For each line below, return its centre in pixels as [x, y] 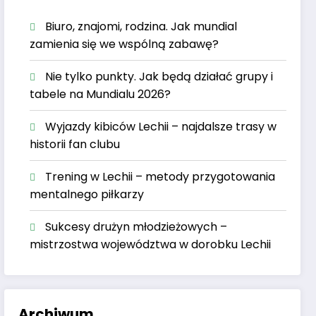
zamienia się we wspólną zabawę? [124, 44]
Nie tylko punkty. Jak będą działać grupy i [159, 76]
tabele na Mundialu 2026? [101, 94]
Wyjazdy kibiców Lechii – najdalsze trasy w [161, 126]
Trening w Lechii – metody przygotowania [160, 176]
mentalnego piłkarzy [87, 194]
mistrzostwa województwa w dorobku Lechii [151, 244]
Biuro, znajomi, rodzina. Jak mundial [141, 26]
